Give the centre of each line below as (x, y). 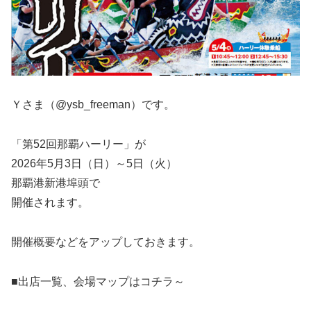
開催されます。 (50, 203)
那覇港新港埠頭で (56, 183)
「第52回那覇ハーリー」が (78, 144)
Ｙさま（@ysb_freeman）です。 (93, 105)
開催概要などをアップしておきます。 (106, 242)
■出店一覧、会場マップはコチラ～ (98, 281)
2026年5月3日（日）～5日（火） (94, 164)
